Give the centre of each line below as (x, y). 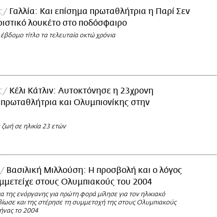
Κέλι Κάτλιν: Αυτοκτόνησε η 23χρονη (81, 91)
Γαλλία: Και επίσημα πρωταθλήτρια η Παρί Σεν (100, 11)
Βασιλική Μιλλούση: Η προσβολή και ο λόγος (94, 171)
